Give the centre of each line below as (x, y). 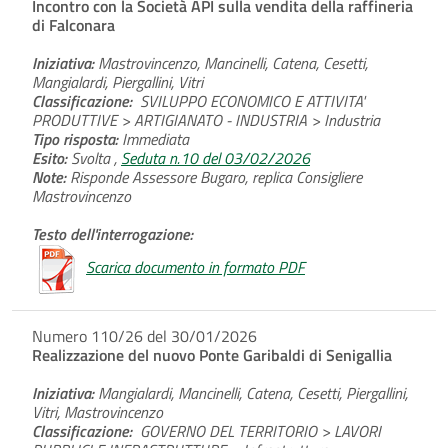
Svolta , (94, 157)
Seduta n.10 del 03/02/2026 (215, 157)
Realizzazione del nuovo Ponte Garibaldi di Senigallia (212, 354)
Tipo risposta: (75, 138)
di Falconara (73, 24)
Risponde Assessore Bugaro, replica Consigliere (214, 176)
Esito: (49, 157)
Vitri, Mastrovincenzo (97, 411)
